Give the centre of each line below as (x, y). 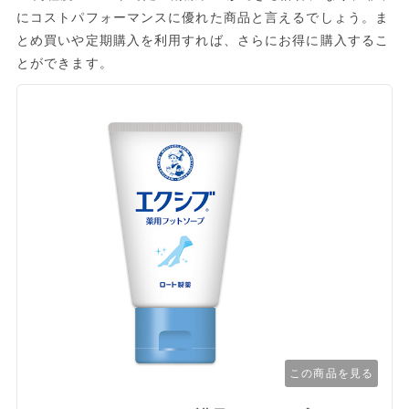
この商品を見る (332, 373)
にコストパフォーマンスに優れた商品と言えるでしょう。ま (203, 17)
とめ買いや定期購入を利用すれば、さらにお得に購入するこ (203, 40)
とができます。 (64, 63)
